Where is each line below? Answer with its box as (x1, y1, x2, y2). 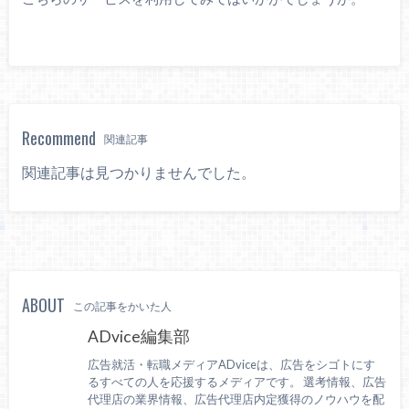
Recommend (22, 125, 97, 150)
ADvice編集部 (88, 326, 191, 346)
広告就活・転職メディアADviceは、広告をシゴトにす (88, 357, 376, 372)
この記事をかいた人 (73, 299, 173, 313)
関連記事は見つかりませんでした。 (22, 163, 257, 181)
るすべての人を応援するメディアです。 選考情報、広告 (88, 374, 387, 390)
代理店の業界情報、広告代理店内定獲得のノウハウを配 (88, 392, 385, 407)
